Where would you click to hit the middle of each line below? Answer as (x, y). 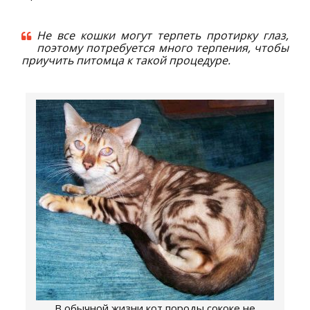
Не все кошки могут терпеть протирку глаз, (163, 36)
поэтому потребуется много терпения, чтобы (163, 48)
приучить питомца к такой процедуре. (126, 61)
